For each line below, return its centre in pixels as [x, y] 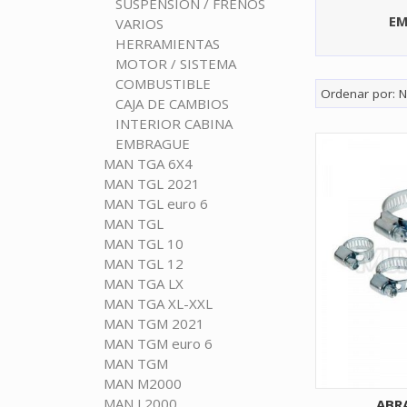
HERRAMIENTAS [167, 44]
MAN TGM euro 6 [158, 344]
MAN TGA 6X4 [148, 164]
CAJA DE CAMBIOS [172, 104]
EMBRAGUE [152, 144]
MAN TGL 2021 [151, 184]
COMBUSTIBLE [163, 84]
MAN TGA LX [143, 284]
